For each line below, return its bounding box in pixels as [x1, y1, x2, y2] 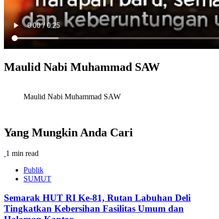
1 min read [6, 149, 39, 158]
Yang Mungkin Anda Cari [4, 126, 133, 139]
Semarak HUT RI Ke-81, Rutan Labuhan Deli [4, 193, 191, 203]
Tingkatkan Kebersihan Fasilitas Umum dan [4, 203, 184, 214]
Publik [23, 166, 44, 175]
